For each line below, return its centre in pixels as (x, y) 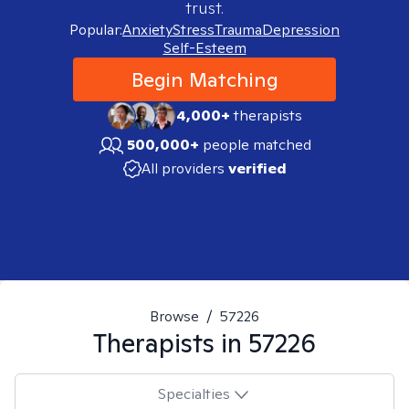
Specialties (194, 393)
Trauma (238, 30)
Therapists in (171, 343)
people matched (257, 145)
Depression (301, 30)
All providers (183, 168)
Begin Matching (204, 79)
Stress (194, 30)
